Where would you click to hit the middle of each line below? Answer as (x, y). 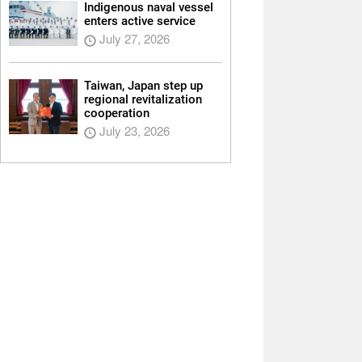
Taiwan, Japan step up (143, 86)
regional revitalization (143, 100)
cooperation (116, 114)
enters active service (139, 21)
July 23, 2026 (133, 131)
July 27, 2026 (133, 39)
